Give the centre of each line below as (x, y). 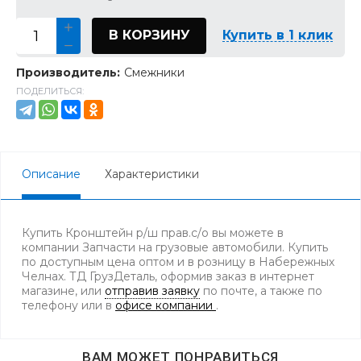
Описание (51, 174)
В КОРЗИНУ (149, 35)
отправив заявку (152, 291)
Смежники (154, 73)
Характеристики (152, 174)
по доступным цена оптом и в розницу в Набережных (178, 262)
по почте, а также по (261, 291)
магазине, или (63, 291)
